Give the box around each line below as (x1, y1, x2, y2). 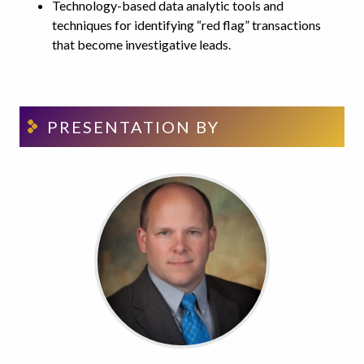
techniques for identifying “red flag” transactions (52, 16, 321, 32)
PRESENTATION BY (47, 116, 219, 136)
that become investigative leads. (52, 36, 231, 52)
